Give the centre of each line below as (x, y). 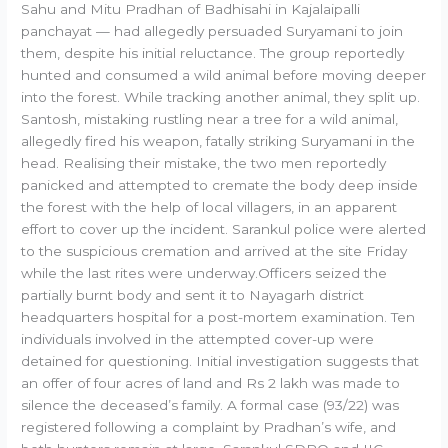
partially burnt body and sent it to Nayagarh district (193, 294)
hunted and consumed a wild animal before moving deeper (224, 74)
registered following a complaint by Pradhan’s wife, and (209, 426)
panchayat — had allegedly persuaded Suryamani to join (212, 30)
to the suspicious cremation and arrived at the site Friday (214, 250)
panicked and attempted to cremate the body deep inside (220, 184)
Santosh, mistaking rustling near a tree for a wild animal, (210, 118)
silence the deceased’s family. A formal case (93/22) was (210, 404)
